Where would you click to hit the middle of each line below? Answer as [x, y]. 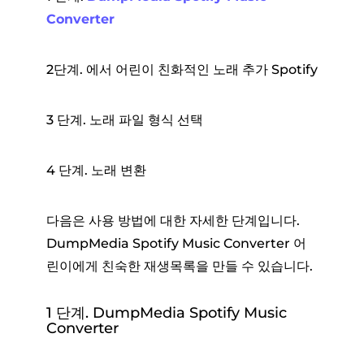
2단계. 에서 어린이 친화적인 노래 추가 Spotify [182, 69]
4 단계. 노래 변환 [96, 170]
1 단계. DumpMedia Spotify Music [166, 312]
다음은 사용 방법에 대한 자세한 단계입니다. [173, 220]
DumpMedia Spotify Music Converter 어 [176, 243]
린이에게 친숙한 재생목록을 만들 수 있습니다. [179, 266]
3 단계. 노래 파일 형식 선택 [124, 119]
